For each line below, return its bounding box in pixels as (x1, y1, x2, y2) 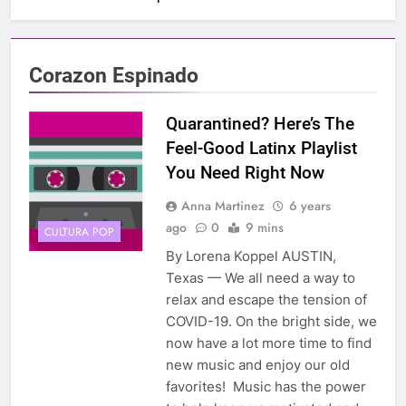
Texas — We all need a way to (165, 269, 355, 287)
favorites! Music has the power (165, 378, 366, 396)
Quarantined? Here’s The (165, 113, 354, 135)
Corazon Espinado (29, 63, 198, 89)
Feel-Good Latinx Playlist (165, 138, 357, 159)
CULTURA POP (44, 223, 114, 240)
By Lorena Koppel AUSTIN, (165, 247, 336, 266)
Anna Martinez (180, 197, 265, 216)
